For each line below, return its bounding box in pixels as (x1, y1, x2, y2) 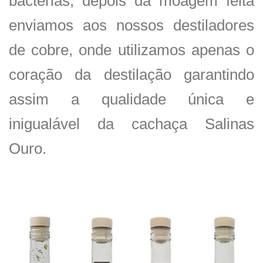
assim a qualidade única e (9, 90, 254, 109)
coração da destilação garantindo (9, 66, 254, 84)
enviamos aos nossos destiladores (9, 16, 254, 35)
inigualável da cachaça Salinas (9, 115, 254, 133)
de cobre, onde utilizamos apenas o (9, 41, 254, 59)
